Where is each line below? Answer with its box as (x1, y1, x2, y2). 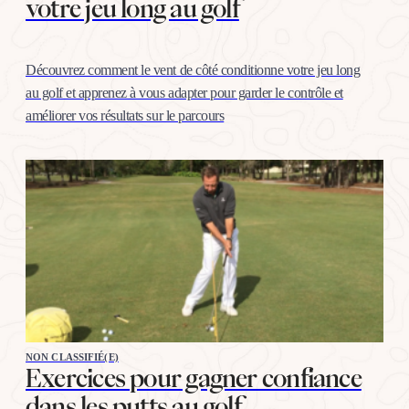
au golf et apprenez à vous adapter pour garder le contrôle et (26, 84, 343, 100)
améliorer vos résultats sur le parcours (26, 107, 225, 123)
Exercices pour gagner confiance (26, 365, 362, 390)
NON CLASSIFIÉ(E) (26, 351, 119, 362)
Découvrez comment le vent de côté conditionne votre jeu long (26, 61, 361, 78)
